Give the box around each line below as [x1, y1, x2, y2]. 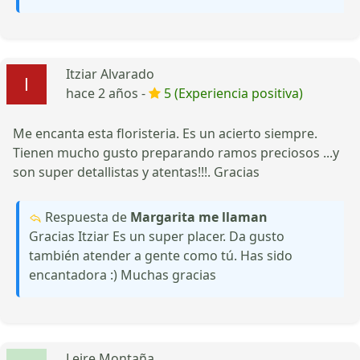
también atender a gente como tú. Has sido [29, 246, 292, 264]
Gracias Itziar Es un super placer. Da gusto [29, 227, 284, 245]
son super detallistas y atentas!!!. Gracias [13, 162, 260, 181]
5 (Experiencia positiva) [164, 84, 303, 102]
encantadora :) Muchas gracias [29, 265, 216, 284]
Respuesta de [42, 207, 130, 226]
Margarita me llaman [130, 207, 268, 226]
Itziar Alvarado [66, 64, 154, 83]
